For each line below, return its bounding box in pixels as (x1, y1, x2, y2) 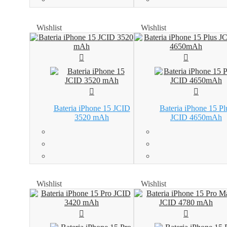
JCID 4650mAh (170, 112, 222, 122)
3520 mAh (74, 112, 109, 122)
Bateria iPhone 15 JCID (53, 103, 130, 112)
